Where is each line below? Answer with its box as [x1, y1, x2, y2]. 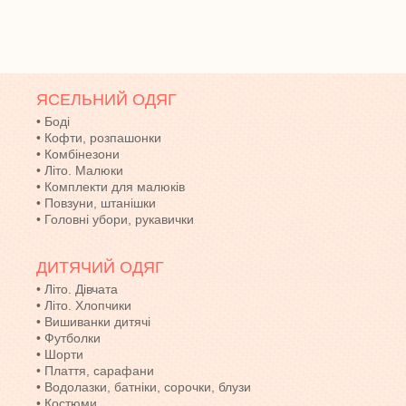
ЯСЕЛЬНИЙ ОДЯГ [36, 91, 177, 109]
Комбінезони [44, 147, 120, 161]
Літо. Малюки [44, 163, 123, 178]
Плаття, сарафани [44, 363, 154, 378]
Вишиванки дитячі [44, 314, 150, 329]
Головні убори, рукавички [44, 212, 194, 227]
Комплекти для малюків [44, 179, 185, 194]
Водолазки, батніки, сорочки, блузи [44, 380, 251, 394]
